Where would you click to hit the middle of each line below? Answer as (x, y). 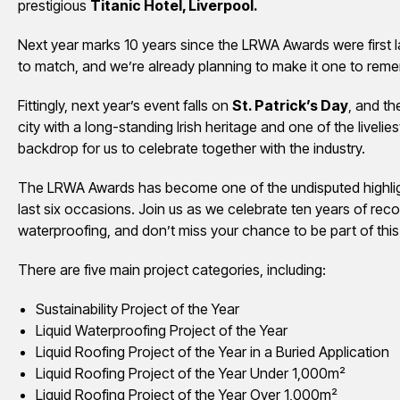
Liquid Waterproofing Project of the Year (162, 330)
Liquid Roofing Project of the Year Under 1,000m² (191, 373)
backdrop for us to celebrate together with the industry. (192, 148)
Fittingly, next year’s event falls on (125, 105)
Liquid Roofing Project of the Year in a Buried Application (212, 351)
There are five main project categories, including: (172, 269)
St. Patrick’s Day (290, 105)
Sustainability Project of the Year (137, 308)
